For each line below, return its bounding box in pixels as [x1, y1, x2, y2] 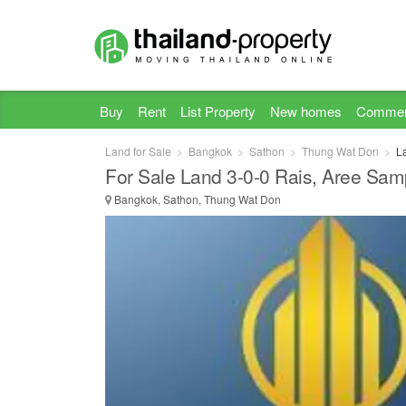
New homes [270, 101, 342, 121]
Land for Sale [105, 143, 171, 159]
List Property [180, 101, 256, 121]
